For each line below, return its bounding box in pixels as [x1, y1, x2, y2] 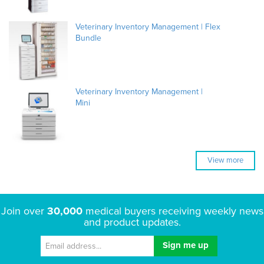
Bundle [75, 33, 101, 44]
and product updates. [83, 216, 181, 229]
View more [207, 156, 243, 166]
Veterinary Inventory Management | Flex [75, 22, 220, 32]
